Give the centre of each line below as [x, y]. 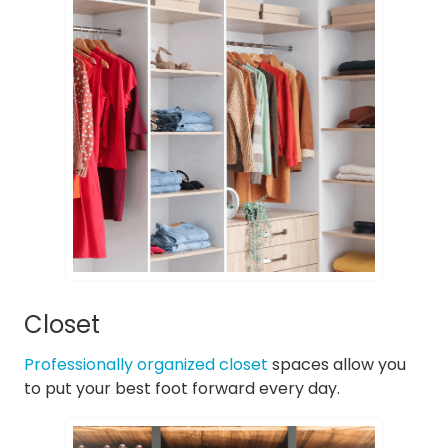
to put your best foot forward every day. [182, 388]
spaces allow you [337, 364]
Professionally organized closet [146, 364]
